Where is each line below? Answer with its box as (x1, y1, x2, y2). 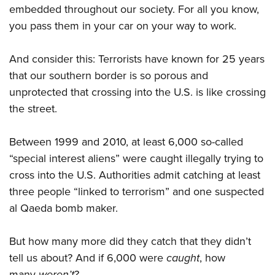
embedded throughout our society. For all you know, (9, 1, 259, 18)
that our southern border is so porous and (9, 68, 208, 84)
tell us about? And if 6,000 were (9, 250, 166, 266)
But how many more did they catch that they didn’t (9, 233, 251, 250)
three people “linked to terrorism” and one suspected (9, 184, 264, 200)
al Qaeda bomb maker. (9, 200, 118, 217)
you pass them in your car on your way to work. (9, 18, 236, 34)
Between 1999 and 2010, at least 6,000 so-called (9, 134, 243, 150)
